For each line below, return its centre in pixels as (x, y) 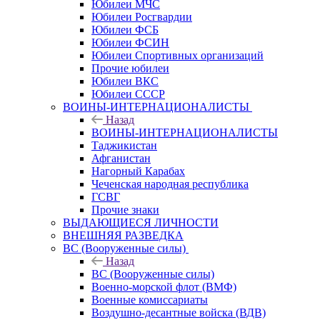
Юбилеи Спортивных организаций (177, 55)
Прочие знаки (125, 209)
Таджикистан (124, 145)
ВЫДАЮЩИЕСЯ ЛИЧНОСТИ (141, 222)
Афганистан (121, 158)
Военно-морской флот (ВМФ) (164, 286)
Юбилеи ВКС (125, 81)
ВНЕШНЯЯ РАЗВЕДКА (123, 235)
